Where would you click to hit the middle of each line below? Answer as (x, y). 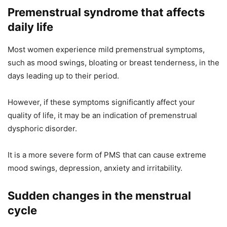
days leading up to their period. (63, 75)
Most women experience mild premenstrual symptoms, (106, 49)
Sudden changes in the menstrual (99, 195)
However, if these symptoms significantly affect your (101, 102)
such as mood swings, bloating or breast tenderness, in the (113, 62)
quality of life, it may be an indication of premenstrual (102, 115)
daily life (30, 27)
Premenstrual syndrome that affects (106, 12)
